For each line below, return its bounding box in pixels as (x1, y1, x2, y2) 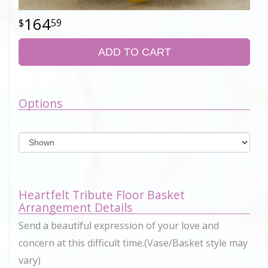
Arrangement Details (19, 199, 132, 216)
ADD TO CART (98, 46, 171, 59)
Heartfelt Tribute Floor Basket (19, 187, 185, 203)
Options (19, 95, 62, 112)
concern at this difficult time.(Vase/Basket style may (19, 236, 248, 250)
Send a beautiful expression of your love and (19, 219, 219, 233)
